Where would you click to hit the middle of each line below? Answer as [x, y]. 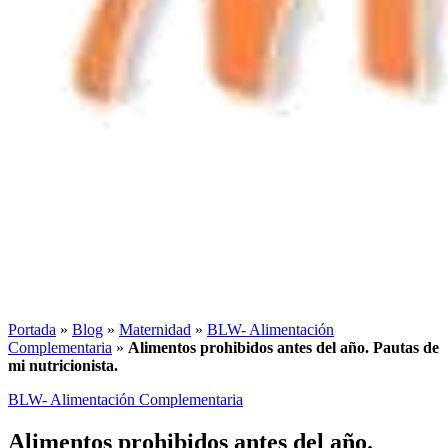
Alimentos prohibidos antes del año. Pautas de [283, 347]
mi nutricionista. [63, 365]
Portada [32, 329]
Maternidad [155, 329]
